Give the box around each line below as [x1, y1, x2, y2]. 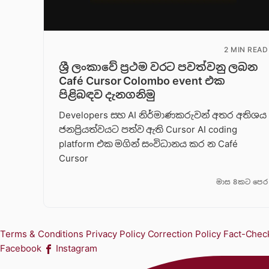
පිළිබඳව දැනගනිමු [59, 88, 156, 101]
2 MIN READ [224, 44, 268, 54]
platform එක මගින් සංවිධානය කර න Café [59, 138, 238, 150]
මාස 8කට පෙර [216, 178, 268, 187]
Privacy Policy [86, 228, 145, 240]
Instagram [55, 243, 98, 255]
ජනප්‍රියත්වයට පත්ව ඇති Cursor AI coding [59, 123, 237, 135]
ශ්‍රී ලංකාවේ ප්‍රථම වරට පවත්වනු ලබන [59, 60, 258, 73]
